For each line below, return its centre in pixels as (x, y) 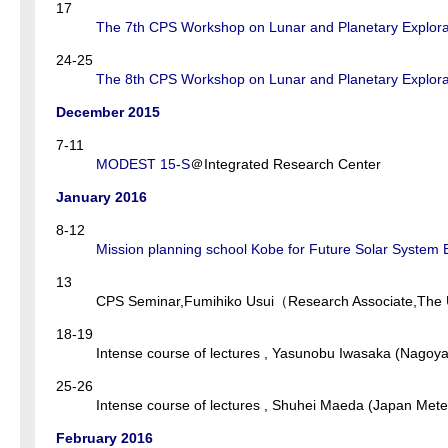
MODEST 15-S (143, 164)
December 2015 (108, 112)
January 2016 (101, 197)
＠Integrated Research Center (285, 164)
